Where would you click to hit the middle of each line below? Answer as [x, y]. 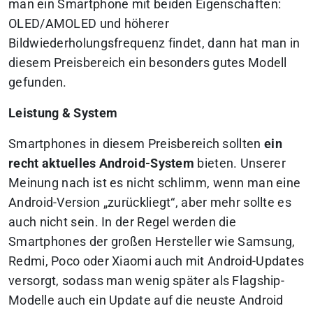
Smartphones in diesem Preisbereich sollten [136, 144]
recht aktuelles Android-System [102, 163]
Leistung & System [63, 113]
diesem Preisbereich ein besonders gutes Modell [148, 63]
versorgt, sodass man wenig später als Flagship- [147, 281]
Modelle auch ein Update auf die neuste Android [146, 300]
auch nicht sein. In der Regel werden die [122, 222]
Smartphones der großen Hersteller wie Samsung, [152, 241]
